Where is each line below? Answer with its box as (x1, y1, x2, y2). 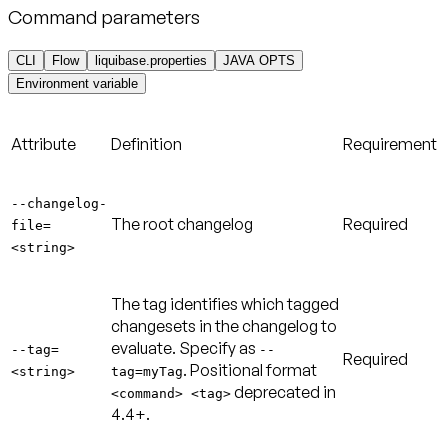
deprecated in (231, 381, 336, 402)
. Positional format (183, 359, 317, 380)
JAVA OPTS (223, 53, 295, 69)
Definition (111, 133, 182, 154)
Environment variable (16, 76, 138, 92)
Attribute (11, 133, 76, 154)
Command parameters (8, 5, 200, 29)
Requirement (343, 133, 437, 154)
